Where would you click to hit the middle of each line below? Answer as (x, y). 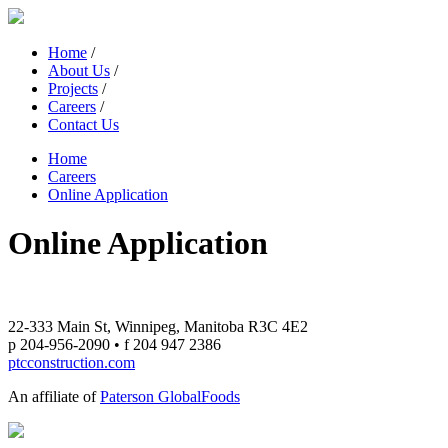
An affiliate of (54, 396)
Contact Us (83, 124)
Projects (73, 88)
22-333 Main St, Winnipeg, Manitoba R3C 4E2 (158, 326)
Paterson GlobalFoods (170, 396)
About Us (79, 70)
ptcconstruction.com (71, 362)
